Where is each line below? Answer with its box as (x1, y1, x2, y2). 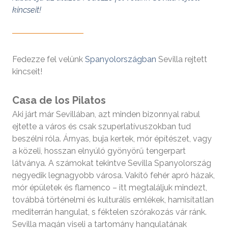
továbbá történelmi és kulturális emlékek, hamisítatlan (12, 194, 214, 205)
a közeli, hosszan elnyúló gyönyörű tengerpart (12, 146, 186, 156)
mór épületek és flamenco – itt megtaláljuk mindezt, (12, 182, 207, 192)
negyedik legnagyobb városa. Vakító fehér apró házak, (12, 170, 215, 180)
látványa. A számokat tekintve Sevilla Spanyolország (12, 158, 211, 168)
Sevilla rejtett (156, 54, 207, 64)
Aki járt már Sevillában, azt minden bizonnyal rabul (12, 109, 200, 119)
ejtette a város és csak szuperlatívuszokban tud (12, 121, 191, 131)
